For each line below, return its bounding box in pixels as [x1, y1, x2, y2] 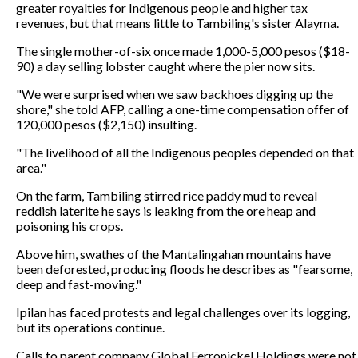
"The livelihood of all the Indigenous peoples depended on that [16, 144, 354, 160]
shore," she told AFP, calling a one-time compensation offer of [16, 101, 349, 117]
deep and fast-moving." [16, 276, 141, 292]
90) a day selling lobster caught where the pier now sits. [16, 58, 315, 74]
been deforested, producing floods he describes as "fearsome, [16, 261, 352, 276]
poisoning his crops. [16, 217, 123, 233]
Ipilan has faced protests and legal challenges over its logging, [16, 304, 350, 320]
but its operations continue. [16, 319, 165, 335]
